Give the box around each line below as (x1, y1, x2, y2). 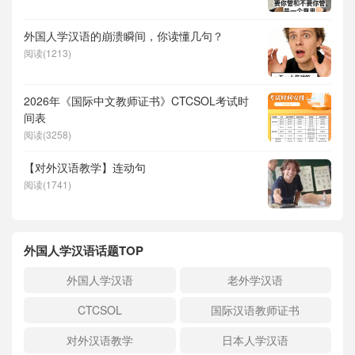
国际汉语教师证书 (211, 302, 300, 319)
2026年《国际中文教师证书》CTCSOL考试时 (24, 93, 249, 109)
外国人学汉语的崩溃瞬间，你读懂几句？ (24, 28, 223, 44)
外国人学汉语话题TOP (24, 242, 143, 260)
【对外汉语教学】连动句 (24, 159, 146, 176)
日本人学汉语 (222, 332, 289, 349)
